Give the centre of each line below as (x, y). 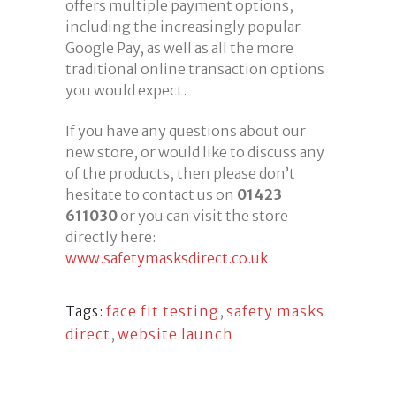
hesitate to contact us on (151, 194)
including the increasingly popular (183, 27)
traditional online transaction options (195, 69)
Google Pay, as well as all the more (179, 48)
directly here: (110, 237)
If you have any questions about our (186, 131)
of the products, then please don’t (180, 173)
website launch (175, 334)
